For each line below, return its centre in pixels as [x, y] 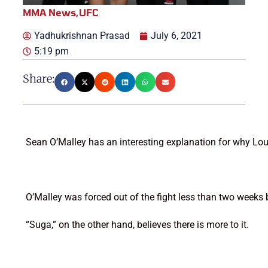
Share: [38, 79]
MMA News [49, 13]
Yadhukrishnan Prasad [82, 36]
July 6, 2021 [176, 36]
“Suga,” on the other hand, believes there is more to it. [137, 225]
